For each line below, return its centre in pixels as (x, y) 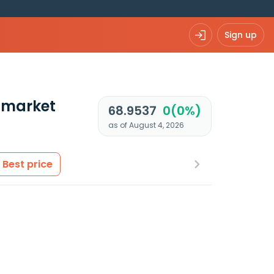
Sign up (241, 35)
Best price (28, 164)
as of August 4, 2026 (146, 125)
